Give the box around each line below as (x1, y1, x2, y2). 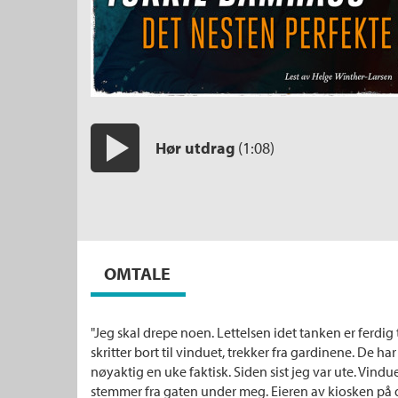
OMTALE (104, 261, 171, 284)
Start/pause (114, 173, 182, 192)
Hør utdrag (155, 137, 235, 158)
